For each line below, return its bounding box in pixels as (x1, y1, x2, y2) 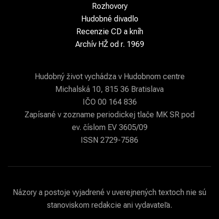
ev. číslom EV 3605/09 (71, 123, 148, 132)
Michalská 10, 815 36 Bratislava (55, 85, 164, 94)
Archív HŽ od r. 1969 (75, 40, 144, 49)
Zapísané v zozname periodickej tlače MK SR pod (24, 110, 195, 120)
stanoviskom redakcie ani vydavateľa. (47, 200, 172, 210)
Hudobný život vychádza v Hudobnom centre (34, 72, 185, 82)
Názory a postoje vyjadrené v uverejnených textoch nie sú (13, 188, 206, 197)
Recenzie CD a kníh (76, 27, 143, 37)
